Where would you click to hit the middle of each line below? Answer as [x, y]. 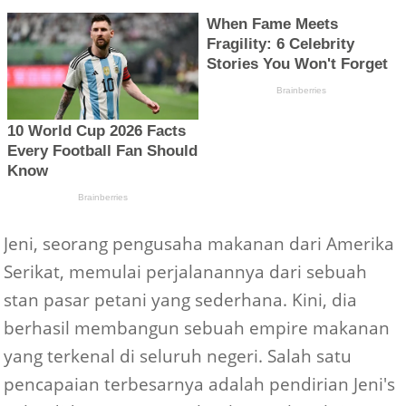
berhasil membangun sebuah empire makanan [197, 328]
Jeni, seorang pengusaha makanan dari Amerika [199, 244]
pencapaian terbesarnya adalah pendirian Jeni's [200, 384]
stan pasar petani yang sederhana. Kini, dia [181, 300]
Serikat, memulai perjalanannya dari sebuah [186, 272]
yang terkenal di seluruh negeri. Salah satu [178, 356]
